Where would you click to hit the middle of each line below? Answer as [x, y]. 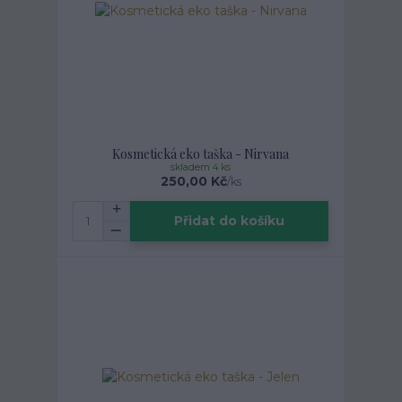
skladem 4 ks [201, 167]
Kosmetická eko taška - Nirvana [201, 153]
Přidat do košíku [230, 221]
